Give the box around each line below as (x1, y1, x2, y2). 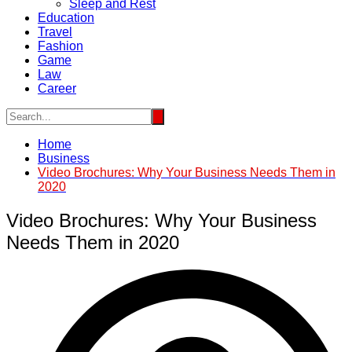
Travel (38, 25, 72, 38)
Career (38, 82, 76, 95)
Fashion (38, 39, 83, 53)
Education (38, 11, 94, 24)
